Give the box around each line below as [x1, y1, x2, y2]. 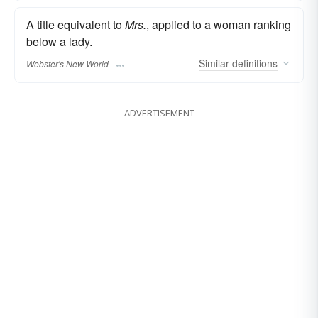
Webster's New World [26, 57, 109, 70]
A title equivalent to [26, 16, 125, 33]
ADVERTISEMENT [124, 106, 194, 119]
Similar [199, 55, 229, 70]
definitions [229, 55, 278, 70]
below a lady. [26, 33, 92, 50]
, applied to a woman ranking [146, 16, 291, 33]
